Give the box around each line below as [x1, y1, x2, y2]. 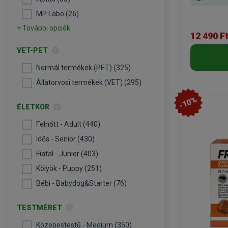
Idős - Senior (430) [36, 135, 95, 143]
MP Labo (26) [36, 10, 79, 18]
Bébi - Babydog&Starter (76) [36, 179, 127, 187]
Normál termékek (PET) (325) [36, 64, 131, 72]
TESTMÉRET [17, 204, 64, 212]
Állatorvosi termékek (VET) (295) [36, 78, 141, 87]
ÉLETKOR [17, 103, 51, 111]
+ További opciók [17, 24, 70, 32]
